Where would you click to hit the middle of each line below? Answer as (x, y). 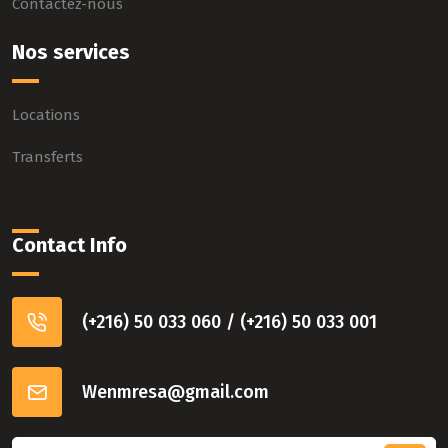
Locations (46, 115)
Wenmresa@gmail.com (175, 391)
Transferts (47, 157)
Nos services (71, 52)
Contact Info (69, 245)
